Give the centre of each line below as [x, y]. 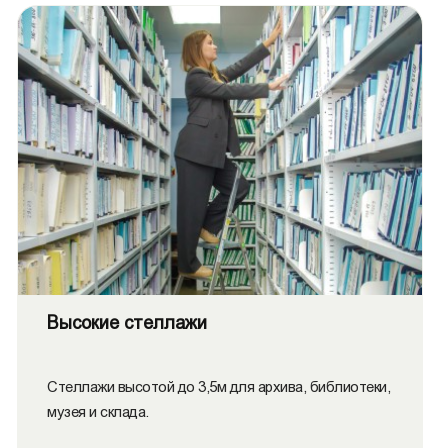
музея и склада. [98, 411]
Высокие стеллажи [127, 323]
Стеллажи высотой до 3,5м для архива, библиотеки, [218, 386]
